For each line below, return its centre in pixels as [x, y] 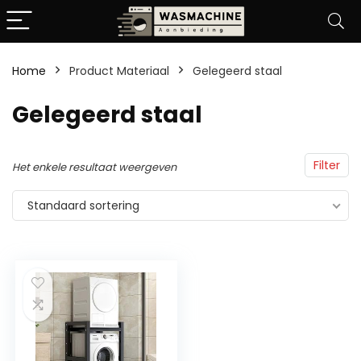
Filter [327, 165]
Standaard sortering [83, 205]
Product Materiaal [119, 71]
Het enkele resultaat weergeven [94, 167]
